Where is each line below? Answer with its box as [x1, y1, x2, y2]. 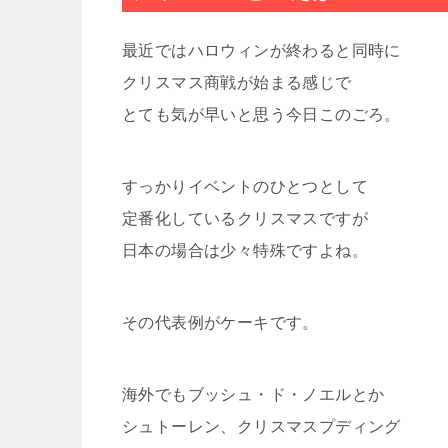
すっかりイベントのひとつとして [122, 178, 368, 196]
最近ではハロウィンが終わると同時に [122, 42, 401, 60]
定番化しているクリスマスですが [122, 210, 368, 228]
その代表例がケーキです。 [122, 314, 319, 332]
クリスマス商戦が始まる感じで [122, 74, 352, 92]
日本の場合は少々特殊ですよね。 [122, 242, 368, 260]
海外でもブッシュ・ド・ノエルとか [122, 386, 385, 404]
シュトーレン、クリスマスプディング [122, 418, 401, 436]
